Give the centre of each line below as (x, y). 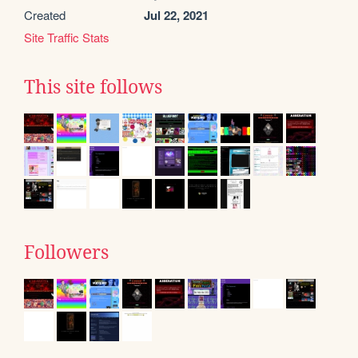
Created (45, 15)
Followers (66, 253)
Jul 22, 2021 (176, 16)
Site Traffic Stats (67, 38)
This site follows (93, 88)
